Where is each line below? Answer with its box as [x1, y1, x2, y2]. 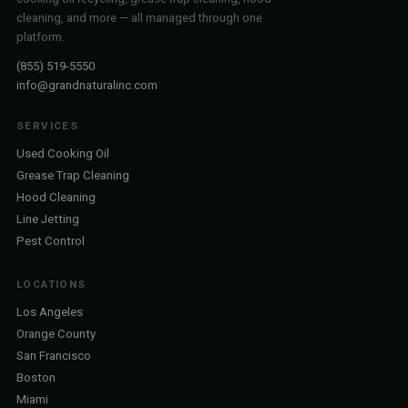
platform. [16, 30, 65, 44]
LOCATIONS [16, 278, 87, 291]
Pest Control [16, 234, 85, 248]
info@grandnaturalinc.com [16, 78, 158, 92]
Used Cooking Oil [16, 147, 109, 160]
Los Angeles [16, 305, 83, 319]
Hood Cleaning [16, 190, 96, 204]
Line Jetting [16, 212, 79, 226]
